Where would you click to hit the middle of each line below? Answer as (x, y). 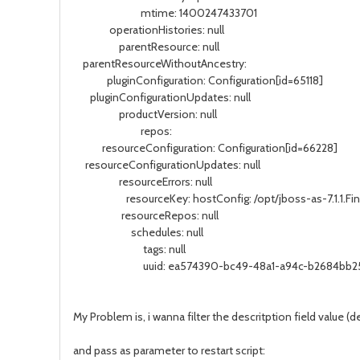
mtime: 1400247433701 (165, 13)
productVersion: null (145, 114)
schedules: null (138, 232)
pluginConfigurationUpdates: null (162, 97)
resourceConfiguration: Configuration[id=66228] (205, 148)
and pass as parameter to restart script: (169, 350)
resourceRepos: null (146, 215)
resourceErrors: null (143, 182)
